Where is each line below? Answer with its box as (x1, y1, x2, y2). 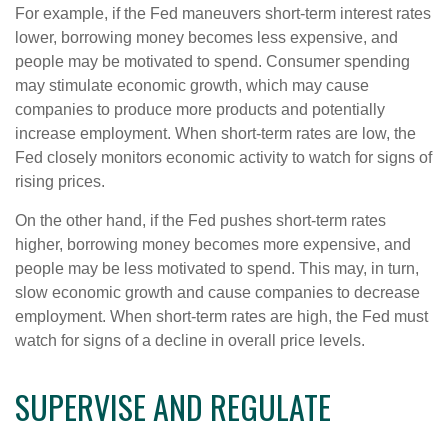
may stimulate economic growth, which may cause (15, 76, 369, 94)
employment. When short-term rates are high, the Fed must (15, 307, 428, 325)
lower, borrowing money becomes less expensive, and (15, 28, 398, 46)
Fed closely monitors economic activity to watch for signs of (15, 148, 432, 166)
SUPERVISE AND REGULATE (15, 382, 331, 430)
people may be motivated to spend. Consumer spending (15, 52, 410, 70)
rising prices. (15, 172, 105, 190)
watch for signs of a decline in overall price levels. (15, 331, 365, 349)
